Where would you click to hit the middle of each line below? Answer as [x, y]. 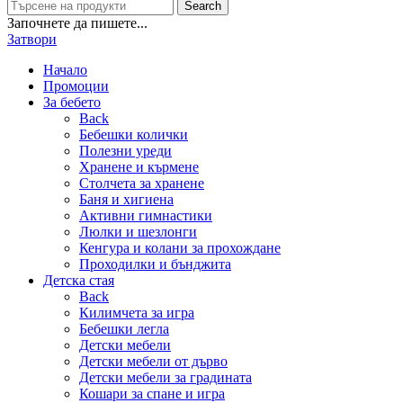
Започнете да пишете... [77, 23]
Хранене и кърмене [139, 167]
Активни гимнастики [146, 216]
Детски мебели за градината [166, 378]
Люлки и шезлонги [138, 232]
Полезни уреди [125, 151]
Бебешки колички [134, 135]
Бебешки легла [124, 329]
